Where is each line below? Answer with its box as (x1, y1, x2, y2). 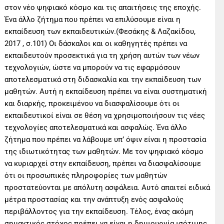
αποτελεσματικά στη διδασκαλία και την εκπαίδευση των (4, 74, 201, 84)
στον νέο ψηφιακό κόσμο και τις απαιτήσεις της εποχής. (4, 2, 201, 12)
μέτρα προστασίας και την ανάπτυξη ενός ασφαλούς (4, 194, 184, 204)
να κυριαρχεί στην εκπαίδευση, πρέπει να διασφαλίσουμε (4, 158, 201, 168)
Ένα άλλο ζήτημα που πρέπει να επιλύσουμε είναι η (4, 14, 181, 24)
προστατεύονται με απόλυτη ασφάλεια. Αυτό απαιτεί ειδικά (4, 182, 210, 192)
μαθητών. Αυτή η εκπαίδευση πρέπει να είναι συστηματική (4, 86, 207, 96)
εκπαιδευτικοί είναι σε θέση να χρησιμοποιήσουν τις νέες (4, 110, 205, 120)
